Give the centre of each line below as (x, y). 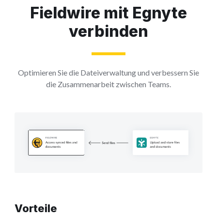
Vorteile (36, 209)
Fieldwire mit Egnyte (108, 13)
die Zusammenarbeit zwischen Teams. (108, 84)
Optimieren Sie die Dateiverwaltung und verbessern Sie (108, 72)
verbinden (108, 31)
